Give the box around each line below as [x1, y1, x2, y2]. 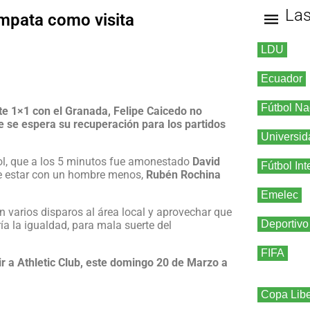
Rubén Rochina [143, 168, 221, 182]
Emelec [260, 189, 298, 201]
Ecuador [260, 73, 302, 85]
